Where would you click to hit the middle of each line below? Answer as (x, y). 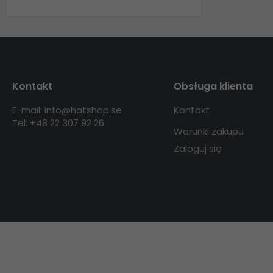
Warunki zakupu (208, 131)
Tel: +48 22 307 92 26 (58, 122)
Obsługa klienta (213, 86)
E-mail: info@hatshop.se (67, 110)
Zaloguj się (197, 148)
